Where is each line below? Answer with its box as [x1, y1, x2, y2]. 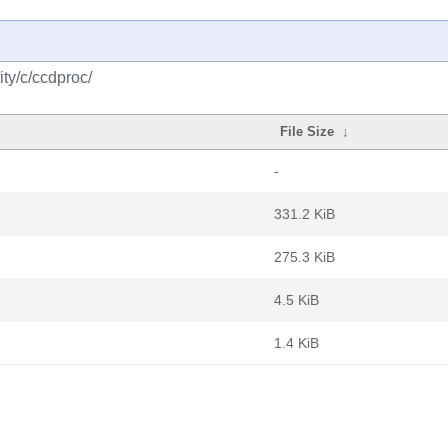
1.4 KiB [274, 335, 319, 351]
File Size [280, 124, 335, 139]
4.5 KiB [274, 292, 319, 308]
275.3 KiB [274, 249, 335, 265]
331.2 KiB [274, 206, 335, 222]
